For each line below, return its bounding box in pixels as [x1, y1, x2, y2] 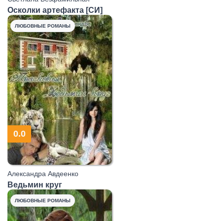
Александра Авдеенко [7, 169, 78, 178]
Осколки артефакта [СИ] [7, 5, 103, 14]
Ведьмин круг [7, 180, 62, 189]
